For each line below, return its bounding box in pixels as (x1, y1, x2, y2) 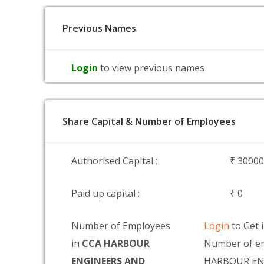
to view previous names (100, 61, 204, 74)
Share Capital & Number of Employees (62, 115, 236, 128)
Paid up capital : (71, 187, 140, 200)
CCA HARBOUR (82, 237, 150, 250)
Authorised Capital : (71, 154, 157, 167)
